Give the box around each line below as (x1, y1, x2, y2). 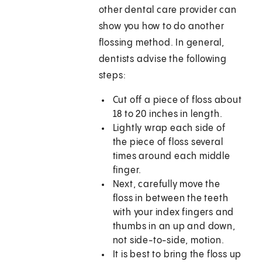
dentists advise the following (98, 54, 227, 65)
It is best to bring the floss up (112, 250, 242, 260)
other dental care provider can (98, 5, 237, 16)
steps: (98, 71, 126, 81)
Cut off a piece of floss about (112, 95, 242, 106)
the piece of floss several (112, 137, 223, 148)
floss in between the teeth (112, 194, 229, 204)
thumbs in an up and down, (112, 222, 236, 232)
